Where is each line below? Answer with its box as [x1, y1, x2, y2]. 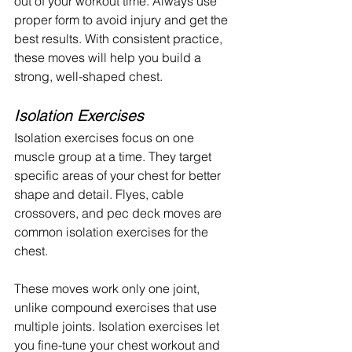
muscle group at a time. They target [14, 148, 214, 164]
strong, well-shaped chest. [14, 68, 163, 84]
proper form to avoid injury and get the [14, 11, 231, 27]
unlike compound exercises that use [14, 299, 220, 315]
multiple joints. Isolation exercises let [14, 317, 222, 334]
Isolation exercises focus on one [14, 129, 197, 145]
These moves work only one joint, [14, 280, 203, 296]
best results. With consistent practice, [14, 30, 225, 46]
